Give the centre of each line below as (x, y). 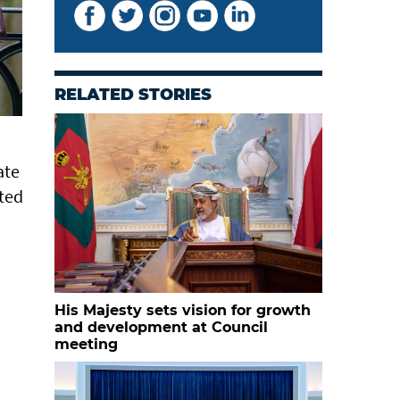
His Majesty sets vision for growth (183, 310)
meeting (86, 344)
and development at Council (161, 327)
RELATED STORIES (133, 95)
